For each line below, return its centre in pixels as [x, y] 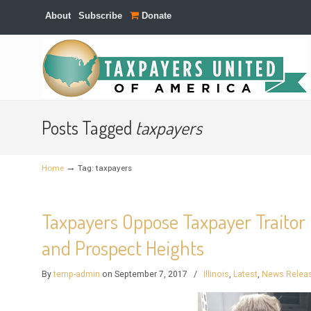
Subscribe [101, 16]
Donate [155, 16]
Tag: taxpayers [105, 168]
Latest [246, 274]
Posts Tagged [89, 127]
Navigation [51, 82]
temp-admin [77, 274]
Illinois [217, 274]
